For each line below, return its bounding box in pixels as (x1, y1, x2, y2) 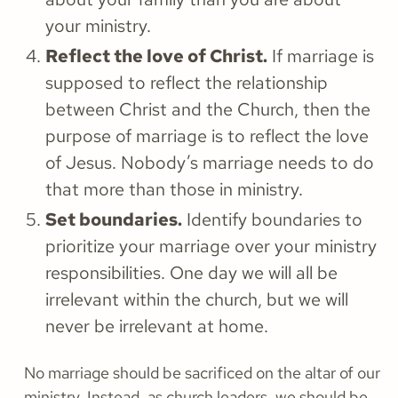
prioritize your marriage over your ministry (45, 235, 377, 259)
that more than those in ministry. (45, 178, 303, 202)
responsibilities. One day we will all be (45, 261, 338, 285)
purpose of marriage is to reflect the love (45, 124, 369, 148)
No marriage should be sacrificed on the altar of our (24, 362, 380, 384)
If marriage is (267, 44, 374, 68)
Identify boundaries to (182, 208, 362, 232)
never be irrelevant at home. (45, 314, 268, 338)
